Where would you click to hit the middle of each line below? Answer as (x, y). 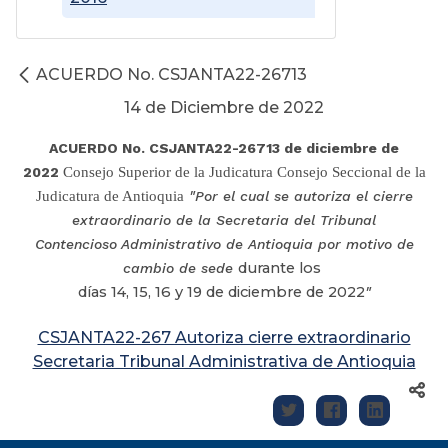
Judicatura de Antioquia (109, 196)
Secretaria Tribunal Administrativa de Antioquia (224, 362)
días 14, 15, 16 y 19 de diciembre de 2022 (221, 292)
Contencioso (75, 244)
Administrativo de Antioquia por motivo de (267, 244)
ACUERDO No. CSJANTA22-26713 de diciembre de (224, 148)
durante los (281, 268)
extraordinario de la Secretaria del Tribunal (224, 220)
